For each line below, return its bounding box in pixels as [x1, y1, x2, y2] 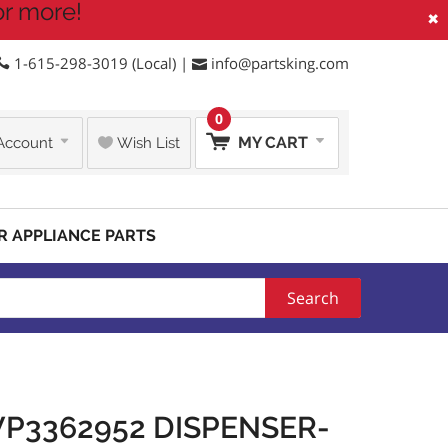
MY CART [234, 132, 312, 152]
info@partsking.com [211, 53, 349, 73]
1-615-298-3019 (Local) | [10, 53, 192, 73]
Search [287, 287, 339, 309]
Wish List [113, 133, 180, 152]
